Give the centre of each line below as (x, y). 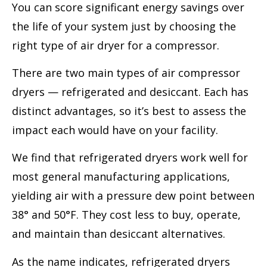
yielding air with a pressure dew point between (133, 196)
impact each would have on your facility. (115, 130)
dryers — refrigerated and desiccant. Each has (130, 91)
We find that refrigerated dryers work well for (130, 158)
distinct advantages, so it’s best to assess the (129, 111)
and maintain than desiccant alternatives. (119, 234)
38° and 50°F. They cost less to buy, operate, (126, 215)
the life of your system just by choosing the (124, 26)
